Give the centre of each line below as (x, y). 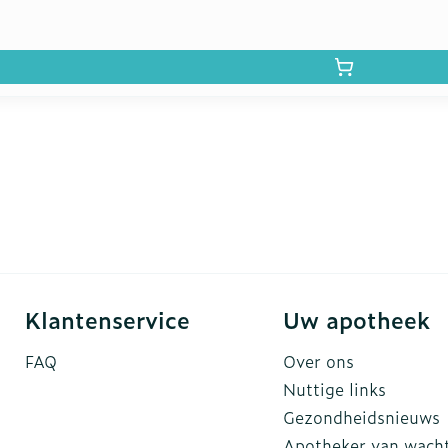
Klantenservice (107, 319)
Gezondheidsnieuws (361, 417)
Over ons (318, 361)
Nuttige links (334, 389)
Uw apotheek (356, 319)
